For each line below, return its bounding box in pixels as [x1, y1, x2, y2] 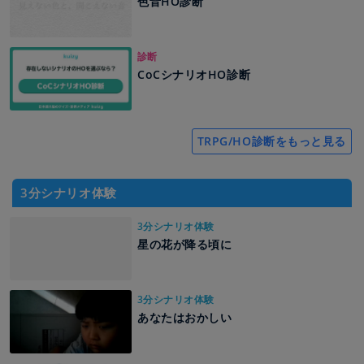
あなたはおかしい [137, 310, 232, 326]
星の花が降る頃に [137, 236, 232, 253]
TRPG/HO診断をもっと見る [197, 133, 346, 149]
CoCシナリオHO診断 [137, 67, 251, 83]
